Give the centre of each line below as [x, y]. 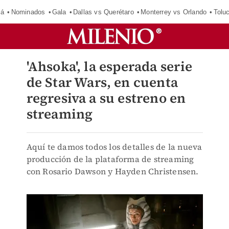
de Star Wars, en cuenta [102, 82]
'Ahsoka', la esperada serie [109, 66]
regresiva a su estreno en [106, 98]
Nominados [28, 12]
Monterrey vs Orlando [174, 12]
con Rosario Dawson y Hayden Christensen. [112, 171]
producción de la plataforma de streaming [110, 159]
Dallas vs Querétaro [103, 12]
